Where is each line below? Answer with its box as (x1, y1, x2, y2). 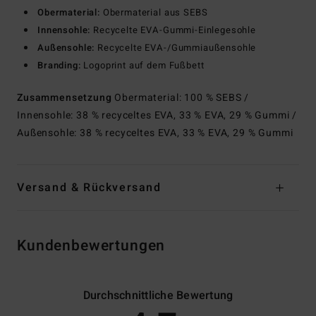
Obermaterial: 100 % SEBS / (114, 90, 250, 106)
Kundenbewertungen (17, 235, 166, 257)
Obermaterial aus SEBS (99, 6, 208, 20)
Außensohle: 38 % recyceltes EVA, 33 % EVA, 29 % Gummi (17, 126, 293, 141)
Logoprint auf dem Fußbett (80, 59, 205, 73)
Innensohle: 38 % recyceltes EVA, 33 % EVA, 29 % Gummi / (17, 108, 298, 123)
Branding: (37, 59, 81, 73)
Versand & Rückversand (17, 179, 162, 197)
